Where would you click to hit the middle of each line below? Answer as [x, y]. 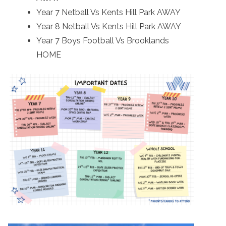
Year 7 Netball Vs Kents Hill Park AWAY [109, 12]
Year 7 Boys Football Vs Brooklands [103, 40]
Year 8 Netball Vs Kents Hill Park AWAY [110, 26]
